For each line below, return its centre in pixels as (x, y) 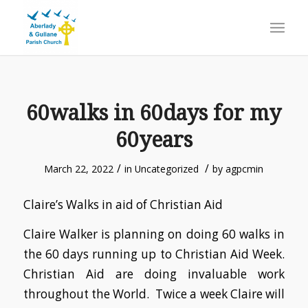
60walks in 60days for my (154, 113)
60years (154, 140)
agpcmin (245, 169)
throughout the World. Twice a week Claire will (154, 294)
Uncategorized (167, 169)
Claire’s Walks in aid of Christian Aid (123, 204)
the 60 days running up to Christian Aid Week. (154, 254)
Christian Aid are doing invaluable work (154, 274)
